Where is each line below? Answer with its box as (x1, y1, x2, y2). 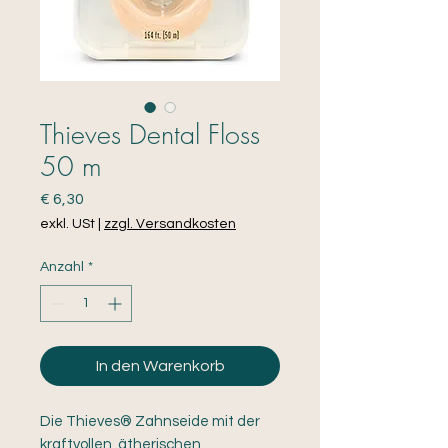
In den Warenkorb (95, 358, 225, 375)
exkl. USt (40, 217, 95, 232)
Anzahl (40, 260, 84, 275)
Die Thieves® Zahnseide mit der (40, 414, 260, 430)
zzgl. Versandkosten (104, 217, 236, 232)
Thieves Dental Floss (40, 117, 260, 153)
